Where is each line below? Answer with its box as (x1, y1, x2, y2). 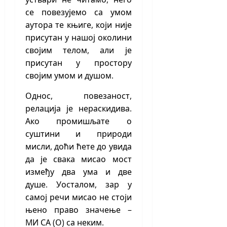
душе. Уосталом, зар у (25, 179, 132, 191)
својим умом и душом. (25, 70, 113, 82)
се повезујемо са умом (25, 7, 132, 18)
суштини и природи (25, 128, 132, 140)
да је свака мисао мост (25, 154, 132, 165)
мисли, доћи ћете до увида (25, 141, 132, 153)
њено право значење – (25, 204, 132, 216)
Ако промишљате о (25, 116, 132, 127)
